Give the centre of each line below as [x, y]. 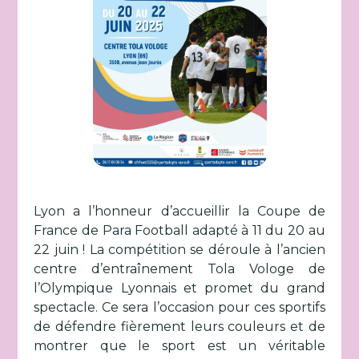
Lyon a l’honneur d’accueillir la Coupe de [179, 211]
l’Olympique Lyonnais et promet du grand [179, 288]
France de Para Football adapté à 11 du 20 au [179, 230]
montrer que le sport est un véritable [179, 346]
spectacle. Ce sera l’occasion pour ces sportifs [179, 307]
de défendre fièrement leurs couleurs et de [179, 327]
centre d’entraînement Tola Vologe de [179, 269]
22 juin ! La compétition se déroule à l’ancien [179, 250]
